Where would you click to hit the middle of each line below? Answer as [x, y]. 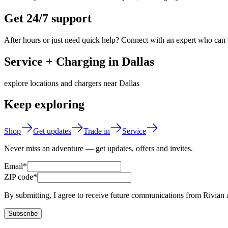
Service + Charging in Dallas [79, 61]
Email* [16, 166]
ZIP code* [21, 177]
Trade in [97, 131]
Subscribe [23, 214]
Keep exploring [44, 105]
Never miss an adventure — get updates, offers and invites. [98, 149]
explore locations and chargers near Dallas [72, 83]
